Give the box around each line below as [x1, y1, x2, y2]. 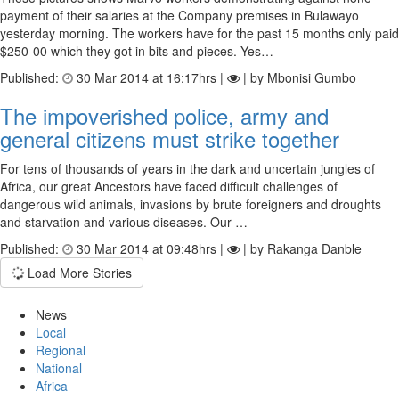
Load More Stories [24, 264, 132, 281]
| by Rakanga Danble [240, 240, 362, 257]
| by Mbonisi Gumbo [240, 69, 356, 86]
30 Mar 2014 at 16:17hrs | [73, 69, 227, 86]
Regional [36, 341, 85, 359]
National [36, 359, 82, 377]
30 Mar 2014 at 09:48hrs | [73, 240, 227, 257]
